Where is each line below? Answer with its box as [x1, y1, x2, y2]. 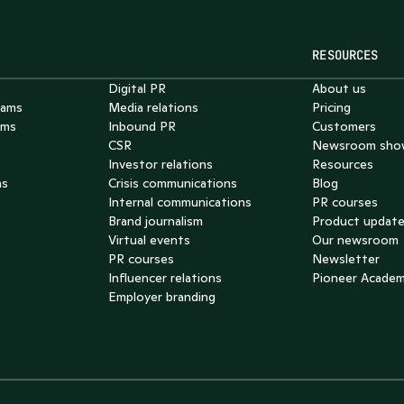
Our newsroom [312, 232, 399, 248]
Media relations [107, 99, 198, 115]
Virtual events [107, 232, 190, 248]
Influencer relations [107, 270, 222, 286]
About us [312, 80, 367, 96]
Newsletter [312, 251, 381, 267]
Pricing [312, 99, 352, 115]
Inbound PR [107, 118, 176, 134]
